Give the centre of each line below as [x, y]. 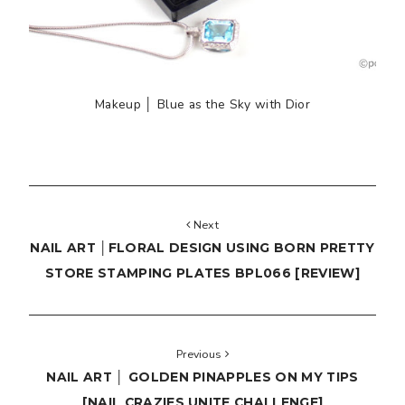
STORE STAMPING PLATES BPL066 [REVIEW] [202, 273]
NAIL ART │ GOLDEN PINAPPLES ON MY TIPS [202, 377]
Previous [200, 353]
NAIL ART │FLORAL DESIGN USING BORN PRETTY [202, 247]
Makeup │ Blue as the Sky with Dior [202, 104]
